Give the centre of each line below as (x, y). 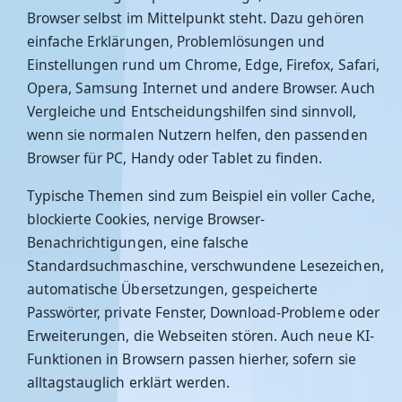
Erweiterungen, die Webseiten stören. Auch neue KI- (201, 336)
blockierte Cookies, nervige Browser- (146, 219)
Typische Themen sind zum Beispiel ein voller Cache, (201, 196)
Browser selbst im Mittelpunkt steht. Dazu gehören (196, 18)
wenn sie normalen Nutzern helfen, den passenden (197, 135)
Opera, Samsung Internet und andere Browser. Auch (201, 88)
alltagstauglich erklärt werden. (129, 382)
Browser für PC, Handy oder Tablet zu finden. (175, 158)
